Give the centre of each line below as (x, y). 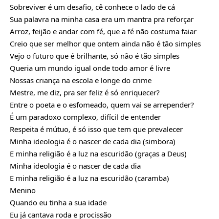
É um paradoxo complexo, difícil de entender (85, 117)
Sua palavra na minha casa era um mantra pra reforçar (102, 19)
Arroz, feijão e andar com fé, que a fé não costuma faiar (103, 32)
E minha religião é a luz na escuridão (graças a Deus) (98, 154)
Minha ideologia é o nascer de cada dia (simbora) (93, 142)
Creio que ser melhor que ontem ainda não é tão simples (105, 44)
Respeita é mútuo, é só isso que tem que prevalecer (96, 129)
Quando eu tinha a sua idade (58, 203)
